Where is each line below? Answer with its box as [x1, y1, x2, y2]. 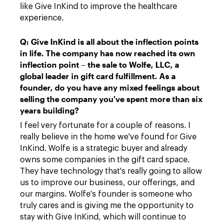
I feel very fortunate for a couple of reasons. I [20, 121, 191, 129]
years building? [20, 106, 79, 115]
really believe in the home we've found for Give [20, 133, 197, 141]
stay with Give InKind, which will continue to [20, 213, 186, 221]
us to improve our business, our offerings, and [20, 179, 195, 187]
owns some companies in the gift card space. [20, 156, 190, 164]
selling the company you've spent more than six [20, 94, 203, 104]
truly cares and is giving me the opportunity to [20, 202, 194, 210]
